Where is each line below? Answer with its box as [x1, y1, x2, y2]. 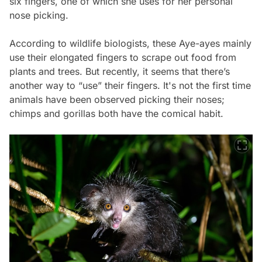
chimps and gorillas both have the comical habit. [9, 107, 223, 119]
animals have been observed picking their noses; [9, 93, 225, 105]
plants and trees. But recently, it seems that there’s [9, 65, 230, 77]
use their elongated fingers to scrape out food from [9, 51, 236, 63]
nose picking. [9, 9, 68, 21]
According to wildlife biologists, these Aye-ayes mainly [9, 37, 251, 49]
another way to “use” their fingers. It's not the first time [9, 79, 251, 91]
